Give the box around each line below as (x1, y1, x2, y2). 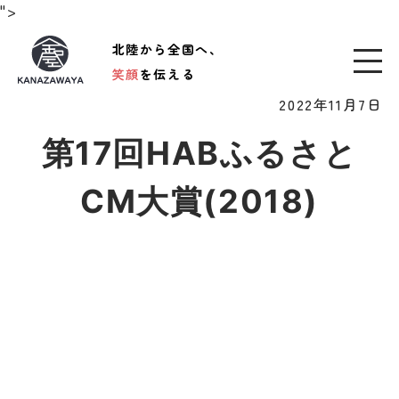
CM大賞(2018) (80, 182, 319, 222)
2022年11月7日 (279, 94, 383, 116)
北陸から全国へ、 (111, 39, 224, 58)
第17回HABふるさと (41, 134, 358, 174)
